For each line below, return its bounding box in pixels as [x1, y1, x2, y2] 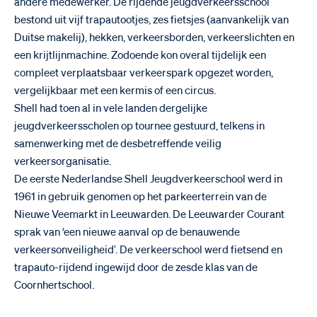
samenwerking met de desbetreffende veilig [14, 138, 221, 149]
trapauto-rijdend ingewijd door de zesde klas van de [14, 262, 258, 273]
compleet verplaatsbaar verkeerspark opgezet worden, [14, 67, 273, 79]
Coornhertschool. [14, 279, 94, 291]
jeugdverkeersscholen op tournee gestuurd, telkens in [14, 120, 265, 132]
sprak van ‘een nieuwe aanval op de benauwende [14, 226, 240, 238]
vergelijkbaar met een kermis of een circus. [14, 85, 216, 96]
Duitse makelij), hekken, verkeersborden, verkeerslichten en [14, 32, 294, 43]
